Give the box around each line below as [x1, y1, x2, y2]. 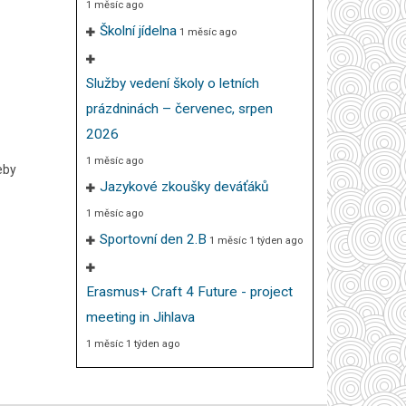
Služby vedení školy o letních [85, 75, 259, 92]
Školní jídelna [99, 23, 177, 39]
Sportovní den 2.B [99, 231, 207, 247]
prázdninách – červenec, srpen [85, 101, 273, 117]
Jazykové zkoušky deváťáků [99, 179, 268, 195]
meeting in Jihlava [85, 309, 195, 325]
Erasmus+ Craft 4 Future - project [85, 284, 293, 300]
